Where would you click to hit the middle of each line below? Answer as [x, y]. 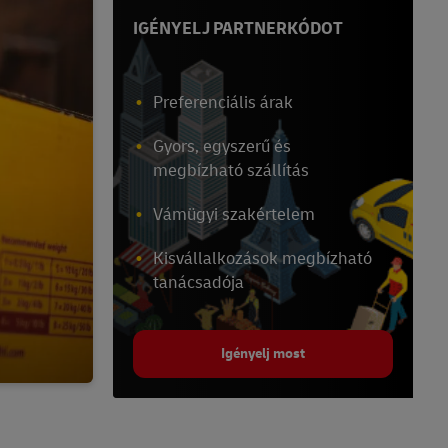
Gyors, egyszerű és [222, 147]
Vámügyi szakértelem [234, 215]
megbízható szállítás [231, 171]
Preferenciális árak [223, 103]
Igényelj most [263, 354]
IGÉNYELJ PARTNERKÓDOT [238, 29]
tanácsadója [198, 283]
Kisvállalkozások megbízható [262, 259]
